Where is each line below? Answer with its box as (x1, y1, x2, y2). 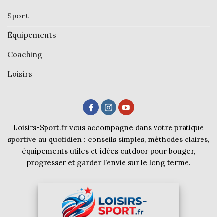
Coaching (7, 49, 42, 60)
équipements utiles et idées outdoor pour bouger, (22, 146, 195, 155)
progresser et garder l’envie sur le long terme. (26, 157, 191, 167)
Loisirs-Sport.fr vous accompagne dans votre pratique (13, 123, 204, 132)
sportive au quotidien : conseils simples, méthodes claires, (8, 134, 209, 144)
